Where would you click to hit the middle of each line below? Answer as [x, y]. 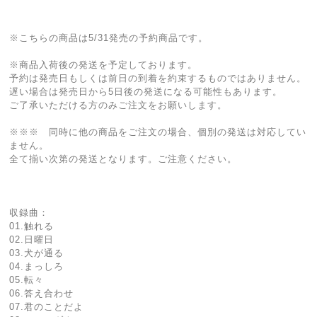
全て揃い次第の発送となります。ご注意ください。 [123, 159]
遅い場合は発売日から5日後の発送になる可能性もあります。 [146, 92]
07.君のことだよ [47, 307]
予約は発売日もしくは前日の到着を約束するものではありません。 [158, 78]
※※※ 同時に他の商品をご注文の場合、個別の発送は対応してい [158, 132]
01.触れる [32, 226]
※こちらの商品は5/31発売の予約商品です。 [109, 38]
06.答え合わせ [42, 293]
